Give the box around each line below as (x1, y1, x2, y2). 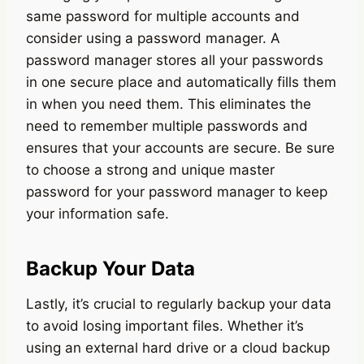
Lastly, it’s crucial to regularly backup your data (26, 295, 331, 312)
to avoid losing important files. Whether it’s (26, 317, 304, 334)
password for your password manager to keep (26, 183, 327, 200)
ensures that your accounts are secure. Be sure (26, 139, 335, 156)
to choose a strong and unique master (26, 161, 275, 178)
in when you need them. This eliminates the (26, 95, 311, 112)
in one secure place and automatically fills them (26, 73, 336, 90)
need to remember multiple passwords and (26, 117, 308, 134)
